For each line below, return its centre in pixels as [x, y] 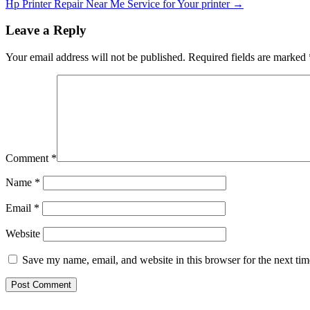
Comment [28, 158]
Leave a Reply [46, 30]
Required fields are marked [248, 57]
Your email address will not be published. [95, 57]
